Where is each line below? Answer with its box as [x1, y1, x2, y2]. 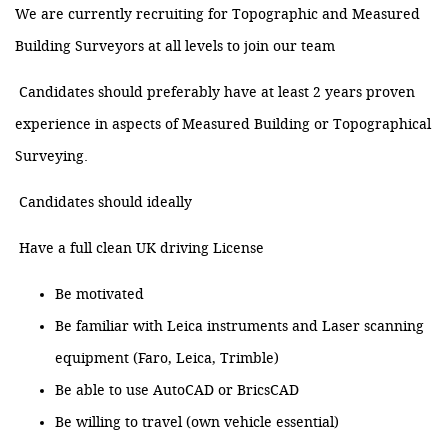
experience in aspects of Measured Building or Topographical [15, 116, 431, 134]
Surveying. [15, 148, 92, 166]
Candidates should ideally [15, 194, 192, 212]
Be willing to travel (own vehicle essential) [55, 414, 339, 432]
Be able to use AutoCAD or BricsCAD [55, 382, 299, 400]
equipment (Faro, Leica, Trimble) [55, 350, 279, 368]
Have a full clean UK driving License [15, 240, 264, 258]
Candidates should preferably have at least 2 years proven [15, 84, 415, 102]
